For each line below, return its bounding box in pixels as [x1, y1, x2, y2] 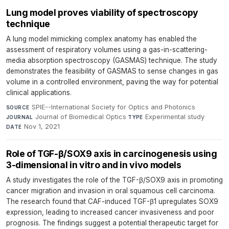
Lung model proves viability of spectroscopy [6, 7, 198, 18]
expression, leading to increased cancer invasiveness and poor [6, 208, 214, 216]
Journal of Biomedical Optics [35, 113, 127, 121]
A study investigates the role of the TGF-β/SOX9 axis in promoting [6, 176, 223, 184]
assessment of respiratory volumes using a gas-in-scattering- [6, 45, 208, 54]
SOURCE [6, 104, 30, 110]
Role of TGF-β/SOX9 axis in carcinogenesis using [6, 148, 217, 159]
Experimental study [145, 113, 205, 121]
